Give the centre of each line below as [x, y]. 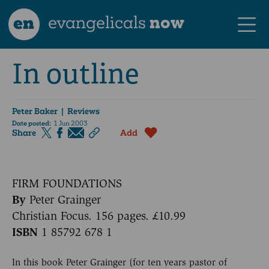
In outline [75, 74]
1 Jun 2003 [69, 124]
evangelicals [97, 22]
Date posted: [32, 124]
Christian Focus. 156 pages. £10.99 [99, 216]
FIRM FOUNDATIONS [67, 183]
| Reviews [79, 111]
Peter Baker [35, 111]
